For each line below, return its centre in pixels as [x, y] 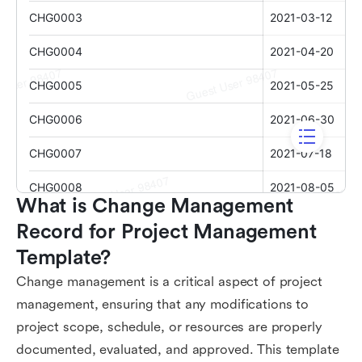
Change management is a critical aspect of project [169, 282]
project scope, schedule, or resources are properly [169, 327]
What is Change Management [155, 206]
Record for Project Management [166, 232]
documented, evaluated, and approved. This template [178, 349]
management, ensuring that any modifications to [163, 304]
